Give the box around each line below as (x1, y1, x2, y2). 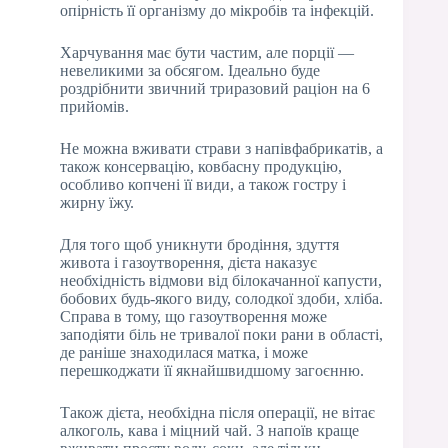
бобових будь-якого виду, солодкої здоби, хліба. (60, 290, 383, 308)
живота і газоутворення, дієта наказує (60, 254, 317, 272)
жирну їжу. (60, 194, 134, 212)
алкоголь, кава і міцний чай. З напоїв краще (60, 422, 359, 440)
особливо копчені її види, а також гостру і (60, 176, 346, 194)
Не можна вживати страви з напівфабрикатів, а (60, 140, 383, 158)
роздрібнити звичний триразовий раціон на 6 (60, 80, 370, 98)
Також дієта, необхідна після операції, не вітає (60, 404, 375, 422)
